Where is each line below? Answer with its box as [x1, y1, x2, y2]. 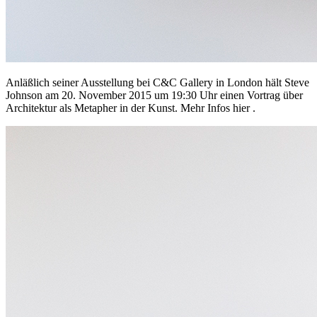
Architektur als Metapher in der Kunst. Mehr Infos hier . [6, 101, 255, 114]
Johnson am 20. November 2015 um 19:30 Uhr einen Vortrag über [6, 88, 303, 101]
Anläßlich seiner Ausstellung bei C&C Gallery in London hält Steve [6, 76, 309, 88]
